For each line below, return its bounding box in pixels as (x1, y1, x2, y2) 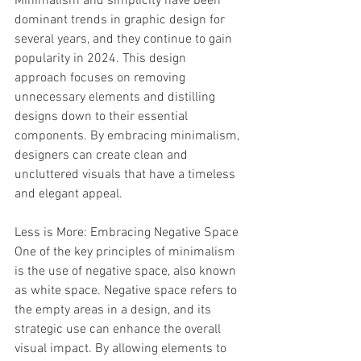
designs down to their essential (15, 109, 191, 125)
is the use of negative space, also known (15, 263, 239, 280)
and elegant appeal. (15, 186, 122, 202)
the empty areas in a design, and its (15, 302, 214, 318)
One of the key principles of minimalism (15, 244, 239, 260)
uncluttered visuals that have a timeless (15, 167, 239, 183)
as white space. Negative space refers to (15, 283, 240, 299)
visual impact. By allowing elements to (15, 341, 230, 357)
